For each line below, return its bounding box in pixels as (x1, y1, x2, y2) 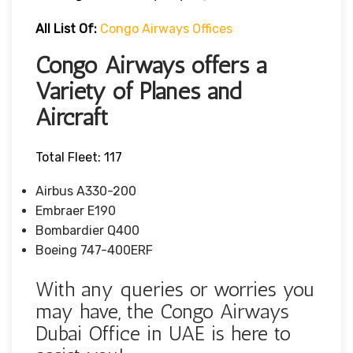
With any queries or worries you (35, 277, 314, 302)
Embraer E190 (35, 203, 116, 218)
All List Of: (35, 20, 97, 36)
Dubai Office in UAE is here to (35, 321, 291, 346)
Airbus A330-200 (35, 183, 136, 199)
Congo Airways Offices (100, 20, 232, 36)
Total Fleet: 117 (35, 149, 122, 165)
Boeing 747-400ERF (35, 242, 153, 258)
